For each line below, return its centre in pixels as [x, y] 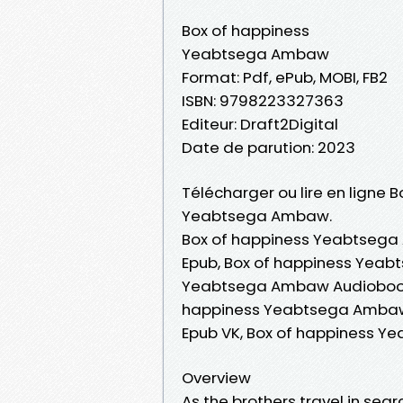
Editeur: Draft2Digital [260, 124]
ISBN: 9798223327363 [263, 100]
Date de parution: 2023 [269, 147]
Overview [216, 377]
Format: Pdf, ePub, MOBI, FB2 [285, 77]
